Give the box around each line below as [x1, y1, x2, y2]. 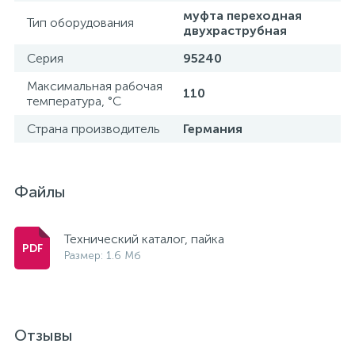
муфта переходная [183, 8, 302, 23]
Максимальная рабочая [27, 78, 162, 94]
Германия [183, 121, 242, 136]
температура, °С [27, 94, 121, 109]
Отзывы [14, 326, 73, 345]
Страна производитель [27, 121, 160, 136]
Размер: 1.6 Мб [64, 249, 141, 262]
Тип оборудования [27, 15, 134, 30]
